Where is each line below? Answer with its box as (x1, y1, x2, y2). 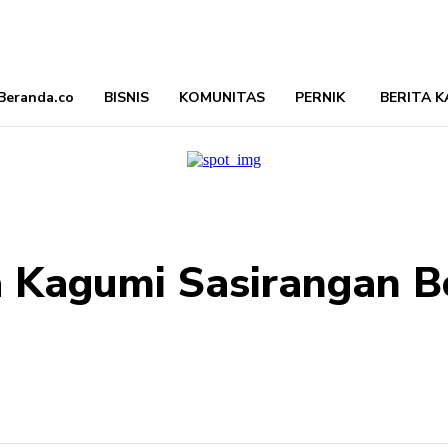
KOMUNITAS (178, 88, 265, 107)
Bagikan (49, 397, 98, 413)
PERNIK (294, 88, 345, 107)
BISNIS (103, 88, 149, 107)
